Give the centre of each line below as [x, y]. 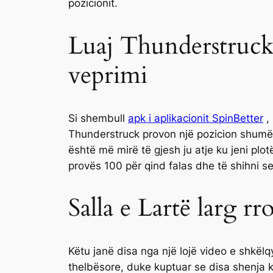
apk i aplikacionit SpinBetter [196, 118]
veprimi [108, 75]
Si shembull [98, 118]
